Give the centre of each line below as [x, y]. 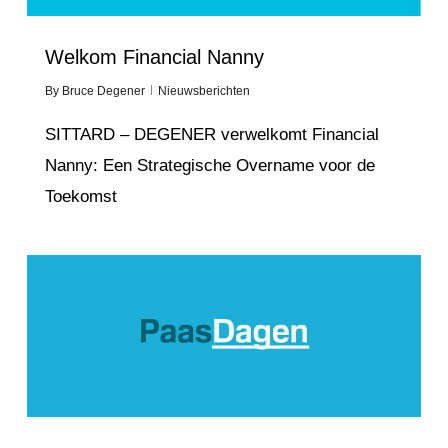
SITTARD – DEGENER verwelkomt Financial [211, 134]
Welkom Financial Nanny [154, 56]
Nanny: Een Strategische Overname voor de [209, 165]
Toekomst [80, 196]
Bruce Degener [103, 90]
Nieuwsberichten [203, 90]
